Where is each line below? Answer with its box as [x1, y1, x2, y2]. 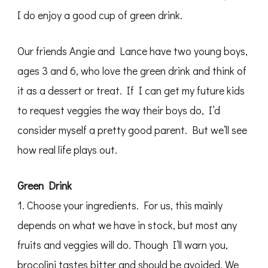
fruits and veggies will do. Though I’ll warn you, [17, 237, 228, 252]
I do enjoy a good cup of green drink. [17, 8, 182, 23]
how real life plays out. [17, 142, 117, 157]
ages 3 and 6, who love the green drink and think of [17, 63, 246, 78]
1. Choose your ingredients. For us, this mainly [17, 198, 223, 213]
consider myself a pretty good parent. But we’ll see [17, 123, 247, 138]
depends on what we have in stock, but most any [17, 218, 237, 233]
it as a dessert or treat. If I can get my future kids [17, 83, 245, 98]
